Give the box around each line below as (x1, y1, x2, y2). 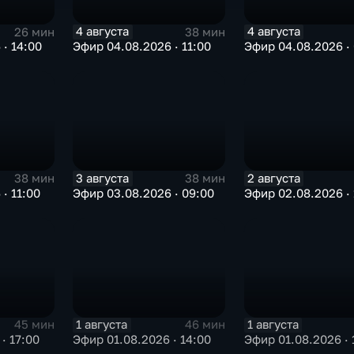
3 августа (76, 171, 130, 185)
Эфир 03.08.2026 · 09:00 (73, 186, 215, 200)
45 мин (14, 318, 55, 332)
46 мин (185, 318, 226, 332)
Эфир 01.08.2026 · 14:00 (73, 332, 212, 346)
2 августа (247, 171, 300, 185)
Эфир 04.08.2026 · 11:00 (73, 40, 212, 54)
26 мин (14, 24, 55, 39)
